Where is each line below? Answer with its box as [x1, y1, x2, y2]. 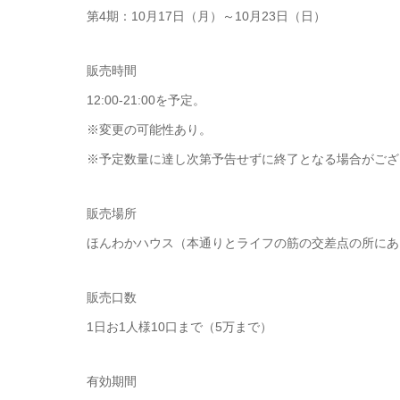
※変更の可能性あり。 [87, 121, 212, 137]
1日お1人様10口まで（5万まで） [87, 319, 272, 334]
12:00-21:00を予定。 [87, 92, 205, 107]
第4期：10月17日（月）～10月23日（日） [87, 8, 326, 23]
